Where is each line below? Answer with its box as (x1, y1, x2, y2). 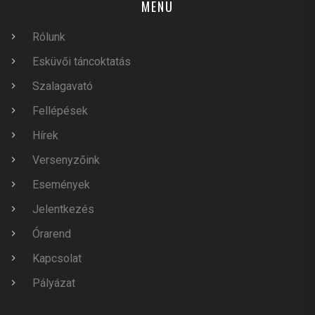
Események (32, 178, 90, 192)
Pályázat (32, 276, 75, 290)
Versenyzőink (32, 153, 100, 167)
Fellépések (32, 104, 88, 118)
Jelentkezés (32, 202, 94, 217)
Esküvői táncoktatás (32, 55, 131, 69)
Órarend (32, 227, 71, 241)
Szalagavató (32, 79, 93, 94)
